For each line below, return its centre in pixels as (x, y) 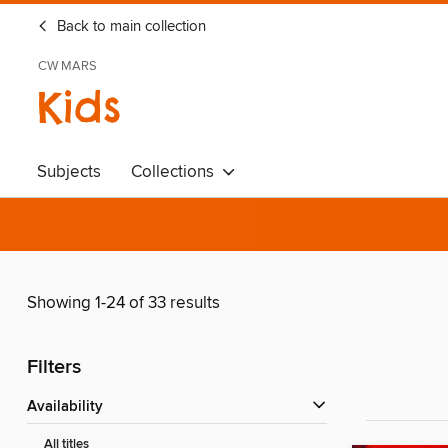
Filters (54, 368)
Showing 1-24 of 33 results (123, 303)
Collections (176, 172)
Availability (70, 407)
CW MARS (67, 66)
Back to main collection (129, 27)
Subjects (69, 172)
